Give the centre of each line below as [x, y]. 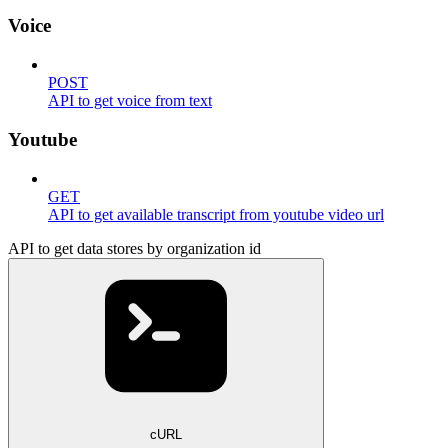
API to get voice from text [130, 101]
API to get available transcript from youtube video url [216, 214]
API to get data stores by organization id [134, 248]
